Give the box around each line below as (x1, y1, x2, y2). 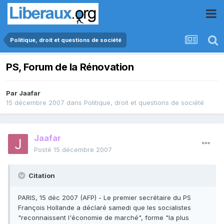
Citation (27, 171, 55, 180)
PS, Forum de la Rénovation (6, 61, 134, 73)
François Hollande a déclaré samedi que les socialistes (18, 203, 191, 212)
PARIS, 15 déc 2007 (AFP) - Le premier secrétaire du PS (18, 193, 191, 202)
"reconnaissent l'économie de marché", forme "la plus (18, 213, 189, 222)
